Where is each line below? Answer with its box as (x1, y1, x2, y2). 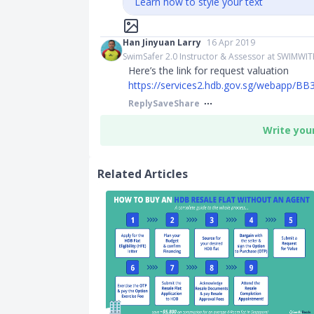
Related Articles (97, 166, 188, 182)
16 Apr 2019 (207, 36, 255, 48)
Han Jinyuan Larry (123, 36, 201, 48)
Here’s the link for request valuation (128, 64, 289, 77)
